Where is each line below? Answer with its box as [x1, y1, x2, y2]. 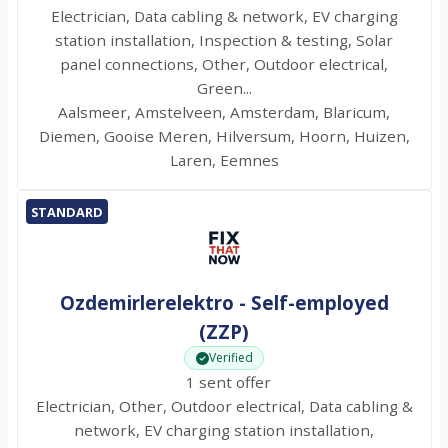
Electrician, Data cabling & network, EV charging [50, 6, 398, 27]
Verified [209, 349, 253, 367]
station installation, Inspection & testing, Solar [55, 30, 393, 51]
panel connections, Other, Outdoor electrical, [60, 54, 388, 75]
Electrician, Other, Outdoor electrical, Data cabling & [35, 396, 413, 417]
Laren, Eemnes [169, 150, 279, 171]
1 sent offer [177, 372, 271, 393]
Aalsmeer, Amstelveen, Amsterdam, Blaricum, [58, 102, 390, 123]
